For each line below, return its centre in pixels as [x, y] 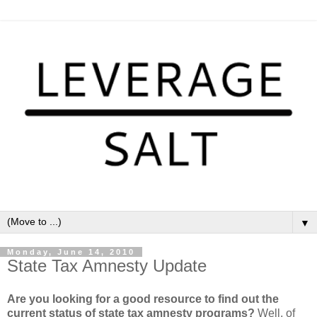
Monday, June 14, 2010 [71, 252]
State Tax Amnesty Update [107, 265]
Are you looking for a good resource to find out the [143, 299]
